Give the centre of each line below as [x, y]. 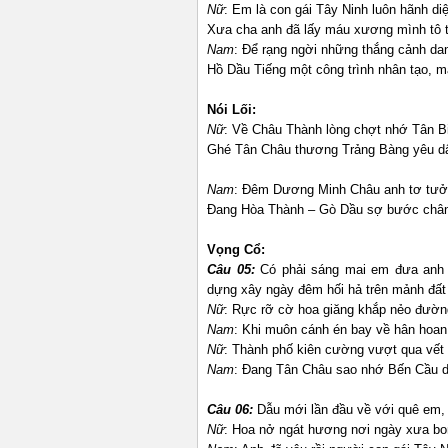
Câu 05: [233, 269]
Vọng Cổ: [236, 249]
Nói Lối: [231, 109]
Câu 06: [232, 409]
